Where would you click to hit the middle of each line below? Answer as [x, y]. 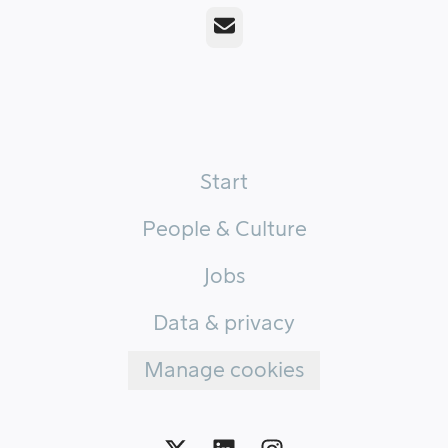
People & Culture [224, 229]
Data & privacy [224, 323]
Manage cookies [224, 370]
